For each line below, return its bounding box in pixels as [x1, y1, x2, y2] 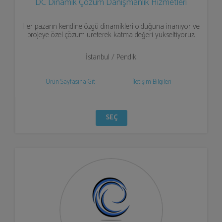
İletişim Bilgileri [132, 77, 171, 87]
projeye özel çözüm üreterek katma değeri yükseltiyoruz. [27, 29, 195, 41]
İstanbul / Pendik [86, 51, 136, 63]
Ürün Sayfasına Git [46, 77, 95, 87]
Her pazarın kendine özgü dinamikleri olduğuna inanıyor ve [22, 20, 200, 33]
